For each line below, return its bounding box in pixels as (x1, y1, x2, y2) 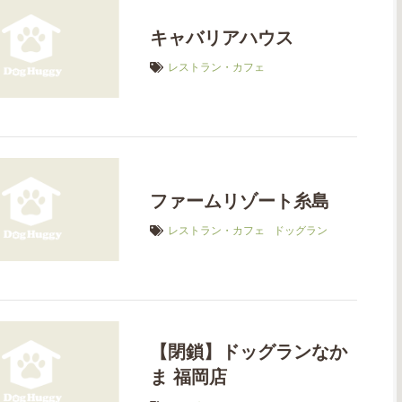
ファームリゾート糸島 (150, 190, 330, 211)
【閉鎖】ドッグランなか (150, 341, 348, 362)
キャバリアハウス (150, 27, 294, 48)
